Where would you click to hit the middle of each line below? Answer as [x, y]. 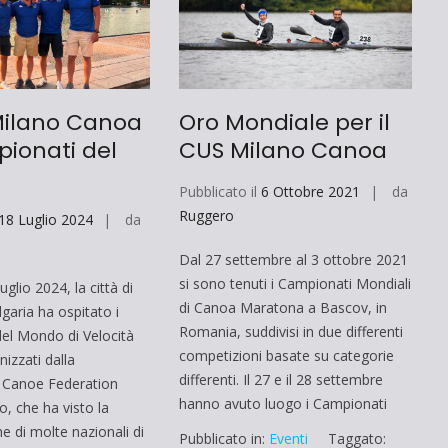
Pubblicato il [219, 191]
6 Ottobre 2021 [310, 191]
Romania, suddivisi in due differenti [290, 331]
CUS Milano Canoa [282, 150]
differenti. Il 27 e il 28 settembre [280, 379]
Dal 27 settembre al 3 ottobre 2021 [293, 259]
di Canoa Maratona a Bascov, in [282, 307]
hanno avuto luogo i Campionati [282, 403]
